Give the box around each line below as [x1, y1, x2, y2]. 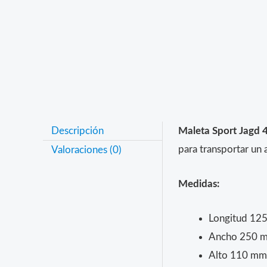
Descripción [51, 125, 104, 136]
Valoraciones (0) [51, 144, 122, 155]
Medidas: [178, 178, 219, 189]
